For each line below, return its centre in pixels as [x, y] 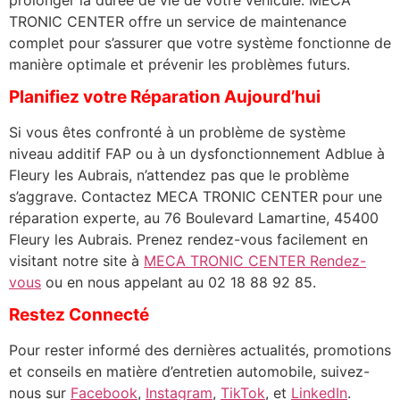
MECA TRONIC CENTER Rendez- [255, 260]
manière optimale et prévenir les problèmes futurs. [179, 64]
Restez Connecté [79, 315]
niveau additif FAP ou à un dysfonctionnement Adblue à [197, 153]
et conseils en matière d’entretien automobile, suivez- [189, 372]
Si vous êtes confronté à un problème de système [177, 132]
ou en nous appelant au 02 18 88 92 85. [179, 282]
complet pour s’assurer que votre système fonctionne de [200, 42]
